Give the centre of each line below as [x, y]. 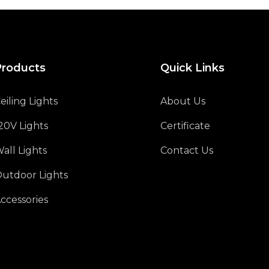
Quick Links [192, 68]
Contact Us [186, 151]
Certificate [185, 126]
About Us [183, 101]
